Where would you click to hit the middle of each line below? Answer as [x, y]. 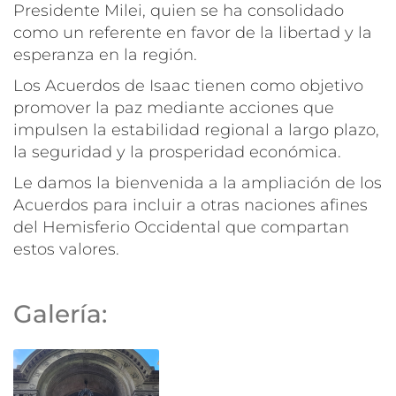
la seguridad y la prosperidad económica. [177, 152]
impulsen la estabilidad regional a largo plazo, [196, 129]
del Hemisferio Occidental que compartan [181, 227]
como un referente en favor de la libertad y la [193, 32]
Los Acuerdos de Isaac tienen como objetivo [188, 85]
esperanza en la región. [105, 54]
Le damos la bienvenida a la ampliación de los [198, 183]
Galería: [64, 313]
